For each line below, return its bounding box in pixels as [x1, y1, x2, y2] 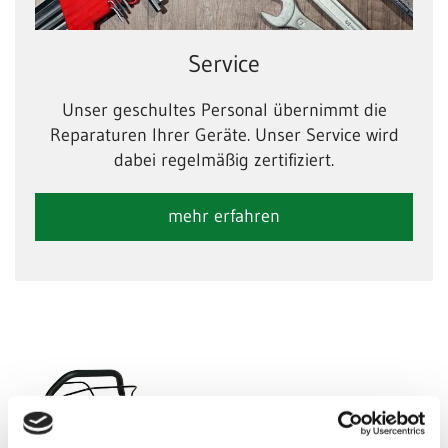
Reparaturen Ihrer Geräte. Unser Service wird [49, 124, 399, 147]
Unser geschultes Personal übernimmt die [61, 99, 387, 122]
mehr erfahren [168, 205, 280, 228]
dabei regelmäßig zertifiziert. [114, 149, 334, 172]
